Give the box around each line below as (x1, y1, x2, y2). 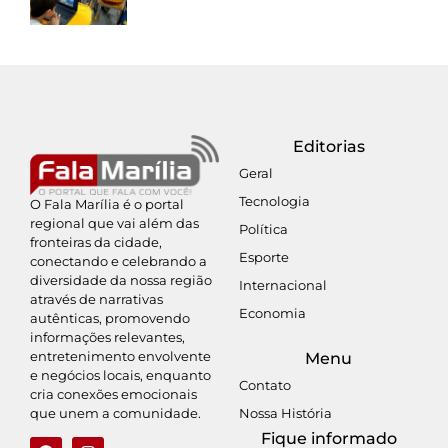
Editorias (292, 136, 365, 156)
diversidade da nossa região (30, 272, 212, 289)
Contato (239, 376, 292, 393)
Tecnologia (239, 192, 311, 209)
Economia (239, 304, 307, 321)
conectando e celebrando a (30, 253, 207, 270)
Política (239, 220, 289, 237)
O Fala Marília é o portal (30, 196, 184, 213)
